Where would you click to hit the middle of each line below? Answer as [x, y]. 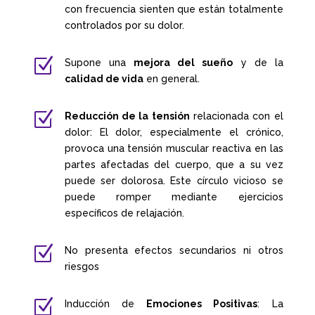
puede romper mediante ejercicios [174, 197]
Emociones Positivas [196, 303]
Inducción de [99, 303]
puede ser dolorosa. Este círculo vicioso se [174, 180]
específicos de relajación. [124, 213]
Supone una [99, 62]
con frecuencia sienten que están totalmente [174, 9]
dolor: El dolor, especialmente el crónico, [174, 132]
